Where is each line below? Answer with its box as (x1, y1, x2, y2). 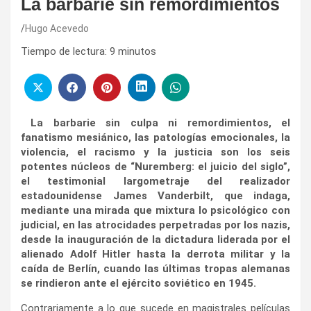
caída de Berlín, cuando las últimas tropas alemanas (21, 262, 290, 275)
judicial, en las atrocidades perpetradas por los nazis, (21, 218, 290, 231)
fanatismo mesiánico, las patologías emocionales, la (21, 131, 290, 144)
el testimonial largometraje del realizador (21, 174, 290, 187)
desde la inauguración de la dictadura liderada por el (21, 233, 290, 246)
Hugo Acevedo (25, 23, 89, 35)
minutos (118, 45, 156, 58)
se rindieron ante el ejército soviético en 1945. (21, 276, 256, 289)
